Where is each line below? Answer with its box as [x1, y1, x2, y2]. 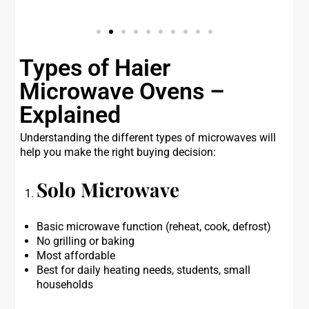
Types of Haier [19, 54, 171, 81]
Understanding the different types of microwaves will [20, 131, 277, 144]
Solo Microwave [37, 177, 180, 202]
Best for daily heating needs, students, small [37, 263, 251, 277]
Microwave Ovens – [19, 77, 226, 105]
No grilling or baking [37, 235, 135, 248]
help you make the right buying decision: [20, 146, 217, 159]
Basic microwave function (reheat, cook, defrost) [37, 220, 272, 233]
